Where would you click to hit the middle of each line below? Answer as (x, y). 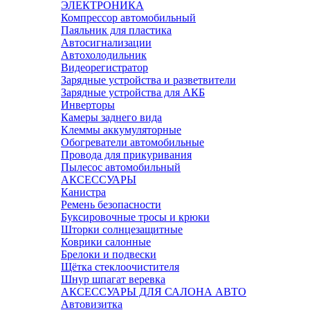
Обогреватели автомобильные (133, 142)
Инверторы (88, 105)
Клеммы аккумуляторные (121, 130)
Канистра (83, 192)
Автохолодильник (104, 55)
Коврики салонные (106, 242)
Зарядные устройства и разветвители (148, 80)
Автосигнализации (106, 43)
